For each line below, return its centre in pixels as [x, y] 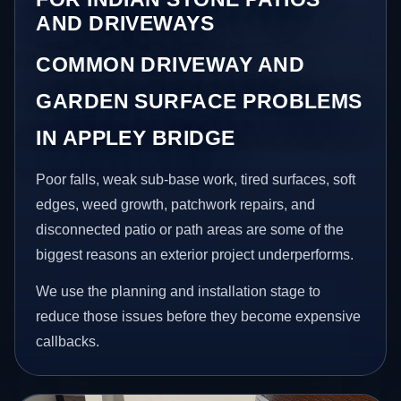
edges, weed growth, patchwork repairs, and [176, 204]
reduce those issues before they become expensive [199, 317]
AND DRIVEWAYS [125, 23]
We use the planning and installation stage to [179, 292]
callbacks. [68, 342]
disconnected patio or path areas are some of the [190, 229]
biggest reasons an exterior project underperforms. [195, 254]
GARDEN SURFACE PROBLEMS [199, 101]
